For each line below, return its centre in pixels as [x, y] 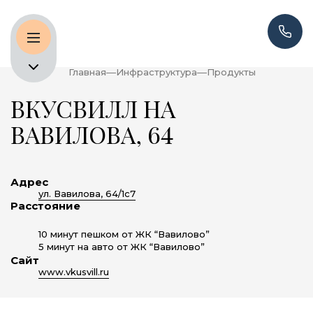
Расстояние [45, 206]
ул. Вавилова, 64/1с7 [87, 194]
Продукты [231, 72]
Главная [87, 72]
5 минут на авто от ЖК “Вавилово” [122, 247]
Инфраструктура [156, 72]
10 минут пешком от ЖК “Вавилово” [124, 234]
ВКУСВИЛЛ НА [93, 108]
